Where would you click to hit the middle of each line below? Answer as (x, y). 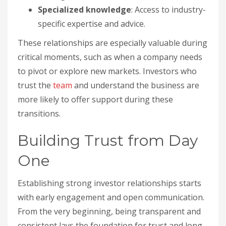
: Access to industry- (168, 9)
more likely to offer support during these (95, 99)
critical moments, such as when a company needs (110, 57)
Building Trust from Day (108, 140)
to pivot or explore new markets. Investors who (107, 71)
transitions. (39, 113)
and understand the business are (136, 85)
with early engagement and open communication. (111, 197)
